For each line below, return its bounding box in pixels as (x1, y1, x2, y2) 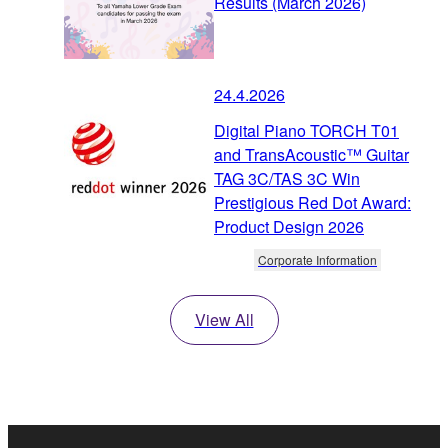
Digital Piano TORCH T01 (214, 119, 399, 143)
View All (194, 308, 254, 332)
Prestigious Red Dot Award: (214, 191, 411, 215)
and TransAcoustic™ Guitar (214, 143, 409, 167)
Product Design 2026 (214, 215, 364, 239)
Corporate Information (258, 251, 377, 269)
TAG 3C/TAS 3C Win (214, 167, 360, 191)
